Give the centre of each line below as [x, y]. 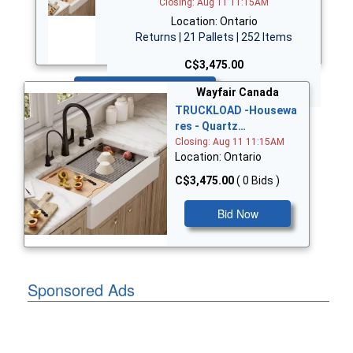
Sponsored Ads [81, 290]
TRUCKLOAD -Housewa [236, 111]
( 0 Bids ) [258, 181]
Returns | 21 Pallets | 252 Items [214, 37]
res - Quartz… [210, 126]
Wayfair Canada [238, 93]
